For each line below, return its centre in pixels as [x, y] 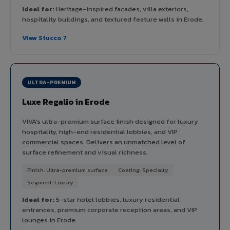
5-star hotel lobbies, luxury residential [117, 199]
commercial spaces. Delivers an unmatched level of [104, 142]
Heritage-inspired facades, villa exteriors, [121, 9]
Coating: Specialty [143, 170]
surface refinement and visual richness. [85, 152]
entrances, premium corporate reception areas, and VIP [110, 209]
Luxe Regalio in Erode [66, 101]
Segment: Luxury [50, 182]
